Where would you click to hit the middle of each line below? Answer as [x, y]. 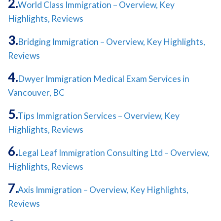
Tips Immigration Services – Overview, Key [99, 116]
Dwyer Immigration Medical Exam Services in [104, 79]
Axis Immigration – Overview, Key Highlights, [103, 190]
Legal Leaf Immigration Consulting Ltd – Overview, [113, 153]
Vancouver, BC [36, 93]
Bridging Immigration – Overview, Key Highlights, [111, 42]
